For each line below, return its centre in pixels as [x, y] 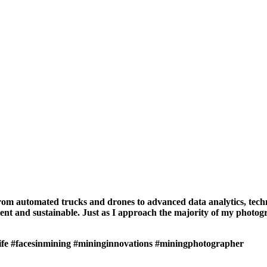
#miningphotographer [199, 244]
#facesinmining [41, 244]
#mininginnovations [113, 244]
